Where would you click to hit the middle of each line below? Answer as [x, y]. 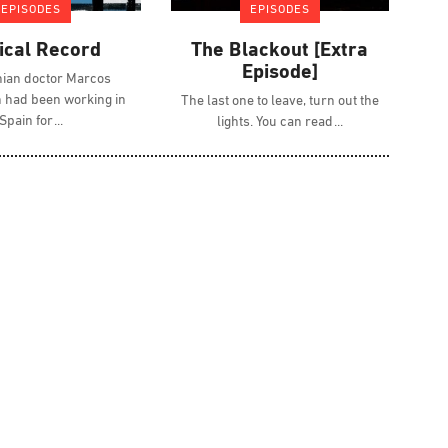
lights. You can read [276, 123]
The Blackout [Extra [280, 51]
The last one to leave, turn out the [279, 102]
